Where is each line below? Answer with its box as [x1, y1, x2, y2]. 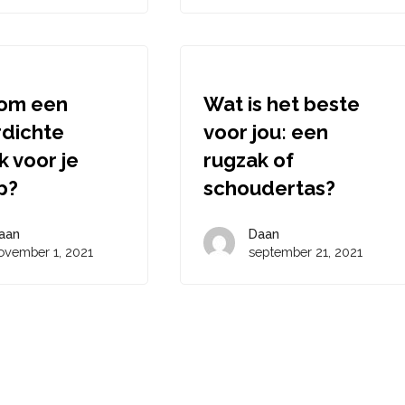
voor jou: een [203, 119, 329, 144]
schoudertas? [203, 175, 336, 200]
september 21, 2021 [249, 243, 363, 259]
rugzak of [203, 147, 295, 172]
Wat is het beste [203, 91, 361, 116]
